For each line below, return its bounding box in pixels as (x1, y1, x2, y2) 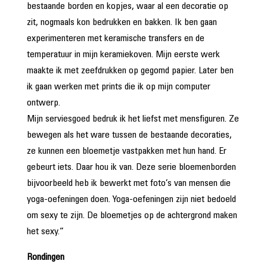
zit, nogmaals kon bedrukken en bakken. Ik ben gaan (26, 18, 217, 27)
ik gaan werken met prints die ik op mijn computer (26, 82, 210, 92)
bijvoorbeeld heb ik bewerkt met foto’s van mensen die (26, 179, 231, 188)
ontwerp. (26, 98, 60, 108)
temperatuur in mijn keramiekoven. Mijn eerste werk (26, 50, 220, 60)
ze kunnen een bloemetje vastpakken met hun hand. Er (26, 147, 226, 156)
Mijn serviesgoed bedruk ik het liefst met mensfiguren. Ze (26, 114, 239, 124)
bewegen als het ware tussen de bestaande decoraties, (26, 131, 232, 140)
